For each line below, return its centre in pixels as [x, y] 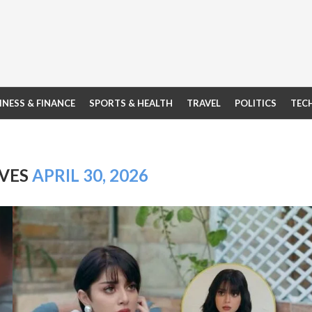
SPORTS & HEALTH [131, 103]
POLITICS [256, 103]
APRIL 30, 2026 [91, 175]
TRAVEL [204, 103]
